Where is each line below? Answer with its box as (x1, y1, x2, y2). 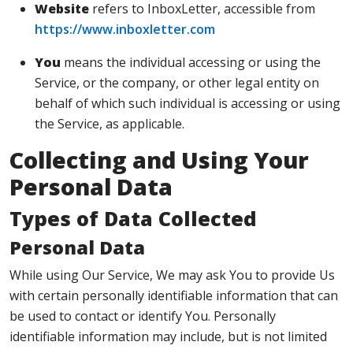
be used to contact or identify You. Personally (9, 307, 276, 325)
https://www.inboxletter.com (35, 20, 215, 38)
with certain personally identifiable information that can (9, 287, 338, 304)
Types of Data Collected (9, 205, 257, 232)
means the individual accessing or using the (61, 54, 321, 71)
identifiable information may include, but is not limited (9, 328, 327, 345)
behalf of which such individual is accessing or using (35, 95, 340, 112)
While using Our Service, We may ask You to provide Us (9, 266, 335, 284)
